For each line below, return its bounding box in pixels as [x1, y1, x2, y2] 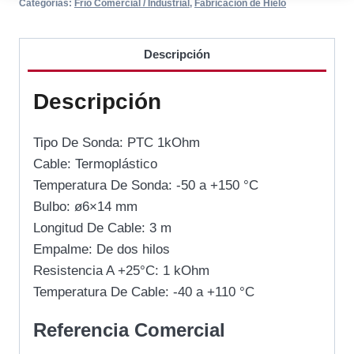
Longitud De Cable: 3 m [33, 220, 171, 236]
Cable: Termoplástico [33, 156, 157, 172]
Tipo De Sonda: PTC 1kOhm [33, 135, 200, 151]
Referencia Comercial [33, 319, 225, 341]
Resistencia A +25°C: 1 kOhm [33, 263, 209, 279]
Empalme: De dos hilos [33, 242, 170, 258]
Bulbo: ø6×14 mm [33, 199, 137, 215]
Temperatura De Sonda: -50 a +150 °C [33, 178, 258, 194]
